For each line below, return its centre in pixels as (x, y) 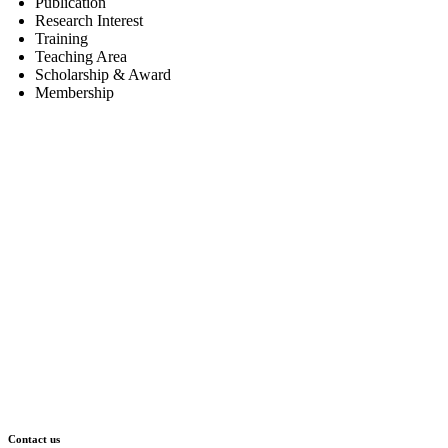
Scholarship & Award (103, 74)
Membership (74, 92)
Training (61, 38)
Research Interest (89, 20)
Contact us (34, 438)
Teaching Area (81, 56)
